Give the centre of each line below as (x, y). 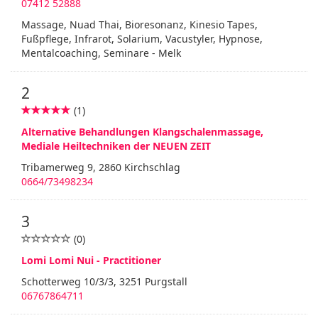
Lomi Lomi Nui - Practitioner (91, 260)
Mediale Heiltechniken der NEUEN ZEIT (116, 146)
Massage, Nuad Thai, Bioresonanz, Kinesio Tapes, (139, 24)
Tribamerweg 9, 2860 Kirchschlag (101, 167)
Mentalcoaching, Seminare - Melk (101, 53)
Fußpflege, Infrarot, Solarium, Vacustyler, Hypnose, (142, 39)
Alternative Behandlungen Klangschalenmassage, (142, 132)
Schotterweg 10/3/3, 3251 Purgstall (104, 281)
